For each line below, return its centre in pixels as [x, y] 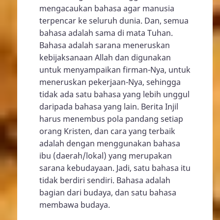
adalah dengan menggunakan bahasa [110, 143]
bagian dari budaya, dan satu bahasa [108, 192]
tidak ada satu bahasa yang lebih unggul [114, 94]
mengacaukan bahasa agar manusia [107, 8]
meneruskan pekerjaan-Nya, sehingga [110, 82]
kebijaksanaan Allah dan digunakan [105, 57]
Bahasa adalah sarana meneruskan [105, 45]
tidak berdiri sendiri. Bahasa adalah [105, 180]
